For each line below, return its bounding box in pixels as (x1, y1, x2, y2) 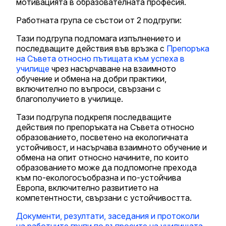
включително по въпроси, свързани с (16, 83, 161, 94)
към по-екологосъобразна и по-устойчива (16, 172, 181, 183)
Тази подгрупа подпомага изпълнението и (16, 33, 181, 43)
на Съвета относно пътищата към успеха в (16, 53, 185, 64)
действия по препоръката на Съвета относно (16, 122, 194, 132)
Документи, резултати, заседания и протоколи (16, 210, 199, 221)
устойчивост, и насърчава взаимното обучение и (16, 142, 207, 152)
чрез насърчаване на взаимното (49, 63, 176, 74)
